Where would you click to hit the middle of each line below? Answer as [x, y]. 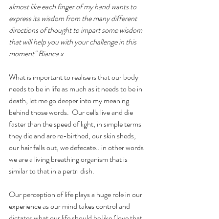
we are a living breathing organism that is [69, 159]
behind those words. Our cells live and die [72, 112]
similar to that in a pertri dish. [52, 171]
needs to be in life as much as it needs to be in [76, 89]
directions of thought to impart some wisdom [76, 30]
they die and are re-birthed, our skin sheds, [73, 136]
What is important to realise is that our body [74, 77]
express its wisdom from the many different [74, 19]
